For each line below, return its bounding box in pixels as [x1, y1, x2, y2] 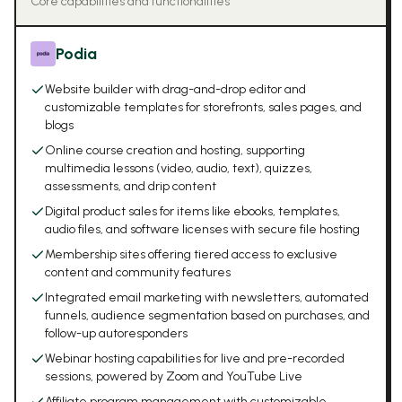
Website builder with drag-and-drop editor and [45, 82, 306, 97]
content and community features [45, 265, 231, 280]
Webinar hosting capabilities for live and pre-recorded [45, 351, 345, 366]
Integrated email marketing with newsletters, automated [45, 290, 369, 305]
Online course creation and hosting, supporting [45, 143, 305, 158]
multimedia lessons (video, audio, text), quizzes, [45, 161, 312, 176]
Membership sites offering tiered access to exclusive [45, 247, 337, 262]
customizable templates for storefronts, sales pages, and [45, 100, 362, 115]
